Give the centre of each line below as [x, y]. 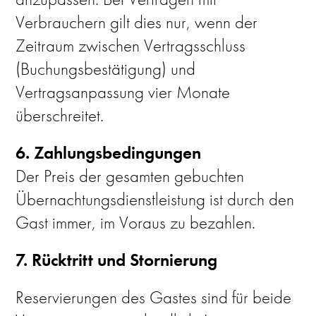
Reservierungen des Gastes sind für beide [154, 297]
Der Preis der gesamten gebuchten [130, 176]
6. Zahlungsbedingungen [109, 153]
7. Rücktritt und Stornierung [117, 260]
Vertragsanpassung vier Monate [123, 92]
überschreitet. [60, 115]
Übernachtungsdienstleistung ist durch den [155, 199]
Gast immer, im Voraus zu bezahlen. [136, 223]
